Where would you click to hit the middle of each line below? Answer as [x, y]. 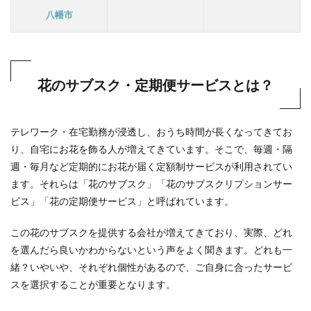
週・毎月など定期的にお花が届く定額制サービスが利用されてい [151, 166]
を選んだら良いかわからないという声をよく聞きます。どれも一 [151, 249]
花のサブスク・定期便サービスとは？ [155, 84]
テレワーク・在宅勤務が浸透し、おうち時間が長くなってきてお [151, 131]
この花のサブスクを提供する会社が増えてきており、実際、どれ [151, 232]
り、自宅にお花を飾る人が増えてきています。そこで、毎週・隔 [151, 149]
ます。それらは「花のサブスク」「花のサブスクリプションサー [151, 183]
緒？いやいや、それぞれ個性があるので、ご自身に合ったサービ [151, 267]
